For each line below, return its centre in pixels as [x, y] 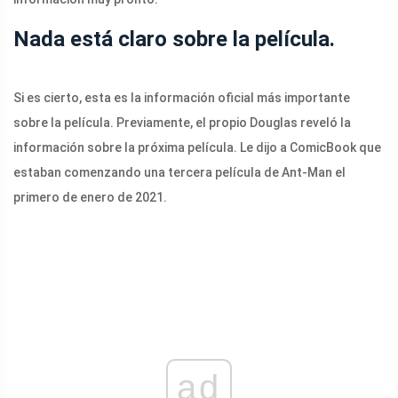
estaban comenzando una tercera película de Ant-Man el [179, 173]
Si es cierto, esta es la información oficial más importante [182, 98]
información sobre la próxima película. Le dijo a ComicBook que [197, 148]
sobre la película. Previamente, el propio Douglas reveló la [182, 123]
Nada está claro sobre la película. [174, 40]
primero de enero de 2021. [90, 198]
